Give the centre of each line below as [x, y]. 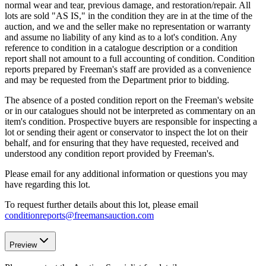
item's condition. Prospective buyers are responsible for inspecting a [131, 121]
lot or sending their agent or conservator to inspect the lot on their [126, 132]
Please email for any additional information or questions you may [126, 173]
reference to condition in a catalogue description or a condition [121, 47]
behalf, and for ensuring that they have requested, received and [122, 142]
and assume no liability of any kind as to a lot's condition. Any [121, 37]
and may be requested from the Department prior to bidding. [117, 80]
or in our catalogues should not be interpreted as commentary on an [130, 110]
